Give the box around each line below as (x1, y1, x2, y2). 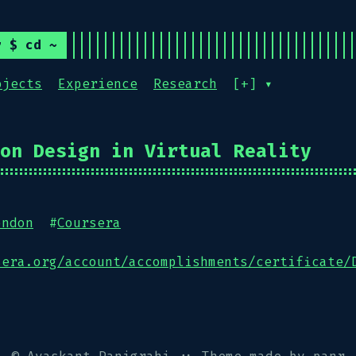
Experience (58, 75, 137, 92)
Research (153, 75, 217, 92)
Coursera (57, 215, 121, 231)
